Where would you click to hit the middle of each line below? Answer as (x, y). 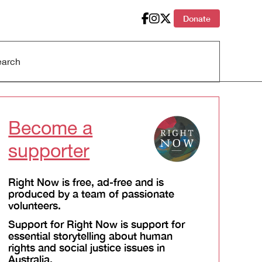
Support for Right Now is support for (97, 224)
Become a (51, 127)
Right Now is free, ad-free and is (86, 182)
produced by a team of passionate (92, 194)
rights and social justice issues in (87, 247)
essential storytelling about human (91, 236)
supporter (49, 150)
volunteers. (35, 205)
